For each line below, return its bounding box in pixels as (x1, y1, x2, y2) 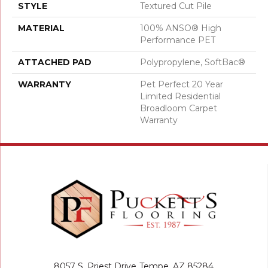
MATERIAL (18, 22, 65, 33)
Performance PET (140, 34, 215, 45)
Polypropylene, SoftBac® (140, 56, 245, 68)
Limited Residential (140, 90, 221, 102)
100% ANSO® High (140, 22, 221, 33)
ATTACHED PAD (18, 56, 92, 68)
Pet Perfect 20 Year (140, 78, 223, 90)
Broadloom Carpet (140, 102, 217, 114)
